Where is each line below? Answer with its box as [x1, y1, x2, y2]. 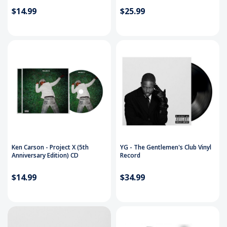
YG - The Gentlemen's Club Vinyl [120, 143, 211, 152]
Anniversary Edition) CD [12, 151, 79, 160]
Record [120, 151, 140, 160]
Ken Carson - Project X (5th [12, 143, 89, 152]
